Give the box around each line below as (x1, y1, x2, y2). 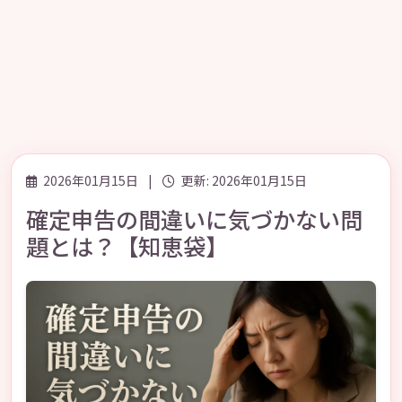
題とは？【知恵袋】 (26, 230, 228, 262)
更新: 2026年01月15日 (179, 171, 307, 189)
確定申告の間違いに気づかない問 (26, 203, 363, 235)
